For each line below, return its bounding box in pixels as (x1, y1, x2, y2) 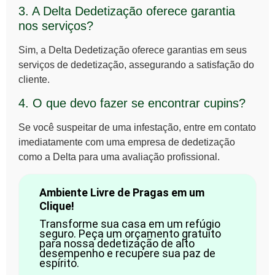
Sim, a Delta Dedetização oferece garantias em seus (18, 45, 247, 56)
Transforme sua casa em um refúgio (39, 217, 220, 230)
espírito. (39, 256, 79, 269)
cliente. (18, 74, 50, 85)
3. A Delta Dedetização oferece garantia (18, 4, 235, 18)
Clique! (39, 199, 74, 212)
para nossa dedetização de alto (39, 236, 195, 250)
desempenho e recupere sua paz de (39, 246, 215, 260)
